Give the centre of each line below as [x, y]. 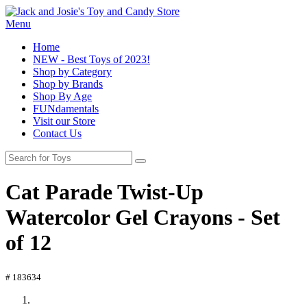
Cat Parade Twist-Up [105, 192]
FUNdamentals [66, 109]
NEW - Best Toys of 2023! [91, 59]
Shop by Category [72, 72]
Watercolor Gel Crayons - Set [143, 218]
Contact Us [57, 133]
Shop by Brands [68, 84]
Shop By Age [62, 96]
